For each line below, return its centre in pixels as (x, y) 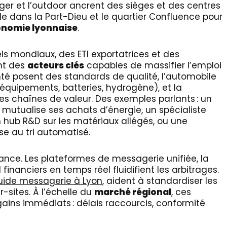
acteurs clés (56, 65)
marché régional (133, 192)
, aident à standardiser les (160, 181)
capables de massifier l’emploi (153, 65)
